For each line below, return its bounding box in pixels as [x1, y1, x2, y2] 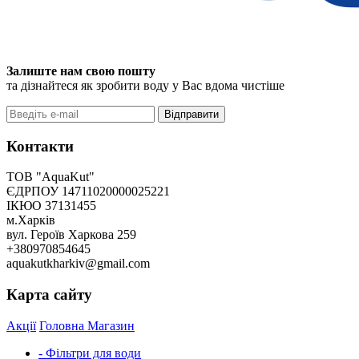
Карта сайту [6, 286, 92, 304]
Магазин [87, 318, 135, 333]
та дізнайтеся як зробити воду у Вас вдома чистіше [6, 78, 284, 92]
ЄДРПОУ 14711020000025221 [6, 184, 170, 199]
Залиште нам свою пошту [6, 63, 155, 78]
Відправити [164, 107, 219, 120]
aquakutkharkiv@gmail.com [6, 256, 150, 271]
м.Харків [6, 213, 55, 228]
